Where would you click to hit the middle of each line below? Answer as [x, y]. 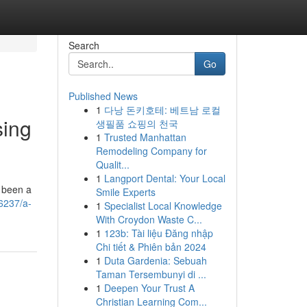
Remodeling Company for [151, 151]
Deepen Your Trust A [149, 288]
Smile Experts [125, 192]
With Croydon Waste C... [149, 219]
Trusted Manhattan [145, 137]
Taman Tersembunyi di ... [151, 274]
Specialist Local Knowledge [163, 206]
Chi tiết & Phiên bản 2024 [151, 247]
